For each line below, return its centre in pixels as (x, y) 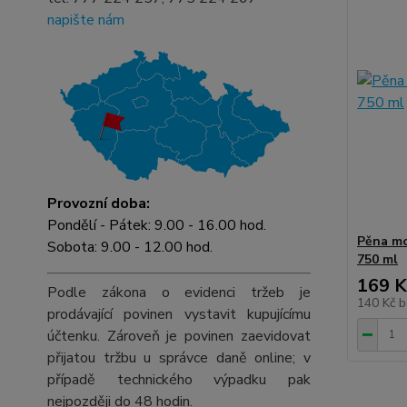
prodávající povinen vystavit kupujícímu (179, 314)
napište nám (86, 20)
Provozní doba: (99, 203)
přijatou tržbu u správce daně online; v (179, 358)
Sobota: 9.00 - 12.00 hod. (130, 247)
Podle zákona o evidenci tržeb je (179, 293)
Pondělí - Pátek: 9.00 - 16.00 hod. (157, 225)
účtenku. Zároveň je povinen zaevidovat (179, 336)
